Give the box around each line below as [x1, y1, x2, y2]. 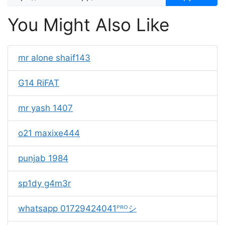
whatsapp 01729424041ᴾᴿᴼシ [18, 203, 137, 213]
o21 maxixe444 [18, 128, 80, 138]
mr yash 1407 [18, 103, 73, 113]
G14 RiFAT [18, 78, 59, 88]
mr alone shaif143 [18, 53, 90, 63]
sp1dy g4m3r [18, 178, 71, 188]
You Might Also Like [8, 14, 169, 35]
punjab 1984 [18, 153, 68, 163]
